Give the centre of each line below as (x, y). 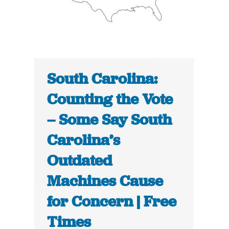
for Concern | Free (112, 202)
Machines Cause (105, 181)
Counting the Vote (110, 99)
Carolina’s (84, 140)
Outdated (80, 161)
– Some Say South (110, 120)
